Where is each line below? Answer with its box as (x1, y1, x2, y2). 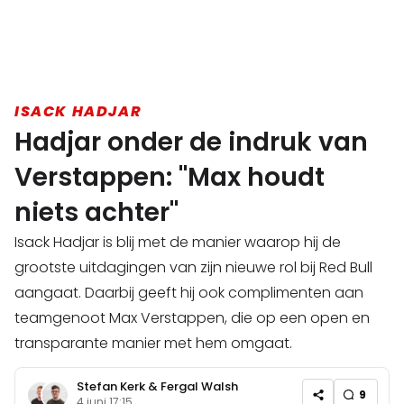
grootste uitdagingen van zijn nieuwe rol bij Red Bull (14, 257, 372, 279)
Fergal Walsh (161, 377, 238, 395)
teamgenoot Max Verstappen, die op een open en (14, 308, 370, 329)
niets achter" (14, 195, 179, 231)
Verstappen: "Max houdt (14, 160, 325, 196)
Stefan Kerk (77, 377, 145, 395)
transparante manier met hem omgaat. (14, 333, 292, 354)
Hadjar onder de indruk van (14, 124, 368, 161)
